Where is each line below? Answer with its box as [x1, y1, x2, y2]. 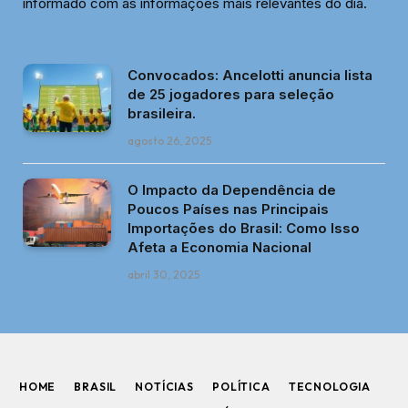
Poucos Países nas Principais [127, 200, 329, 219]
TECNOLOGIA [288, 380, 372, 394]
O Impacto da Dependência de [127, 181, 336, 199]
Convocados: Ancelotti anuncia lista [127, 66, 372, 85]
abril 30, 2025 [127, 268, 199, 282]
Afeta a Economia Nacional [127, 239, 311, 257]
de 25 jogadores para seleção [127, 86, 334, 104]
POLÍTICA [212, 380, 270, 394]
